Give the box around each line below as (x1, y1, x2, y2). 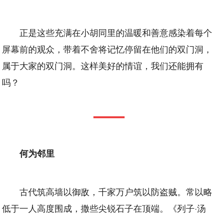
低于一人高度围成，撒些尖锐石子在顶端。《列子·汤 (2, 201, 206, 214)
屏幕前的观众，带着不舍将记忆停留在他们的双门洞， (2, 42, 213, 55)
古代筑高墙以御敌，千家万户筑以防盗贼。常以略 (19, 184, 213, 198)
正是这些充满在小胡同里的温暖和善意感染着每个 (19, 25, 213, 38)
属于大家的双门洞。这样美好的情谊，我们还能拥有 (2, 58, 204, 72)
